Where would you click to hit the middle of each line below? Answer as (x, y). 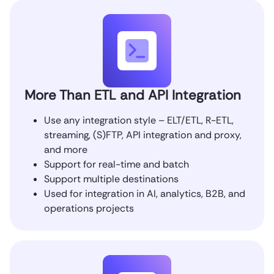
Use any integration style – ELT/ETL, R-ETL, (139, 120)
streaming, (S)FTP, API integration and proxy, (143, 135)
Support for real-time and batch (117, 164)
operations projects (89, 208)
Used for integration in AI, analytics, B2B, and (145, 193)
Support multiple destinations (111, 179)
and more (66, 149)
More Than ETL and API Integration (133, 95)
